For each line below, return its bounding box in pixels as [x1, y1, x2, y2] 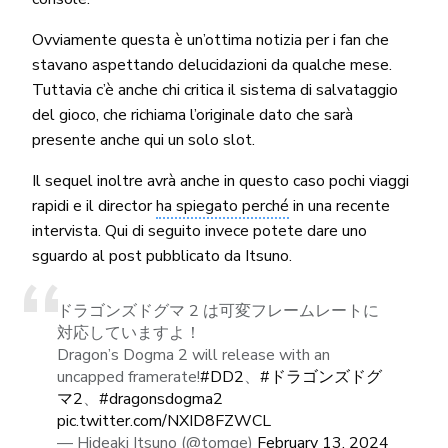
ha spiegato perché [156, 194, 290, 217]
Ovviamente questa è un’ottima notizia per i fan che [31, 28, 390, 51]
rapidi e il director [31, 194, 157, 217]
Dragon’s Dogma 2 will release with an [56, 343, 331, 366]
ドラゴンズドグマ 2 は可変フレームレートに [56, 299, 379, 322]
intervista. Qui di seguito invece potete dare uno [31, 219, 368, 242]
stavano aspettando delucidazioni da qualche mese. [31, 53, 393, 76]
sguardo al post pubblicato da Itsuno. [31, 244, 293, 267]
